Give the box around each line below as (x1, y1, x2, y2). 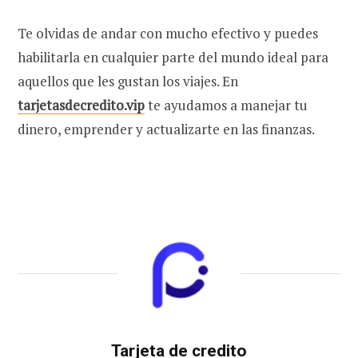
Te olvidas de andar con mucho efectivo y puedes (18, 23, 318, 42)
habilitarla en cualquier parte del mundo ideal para (18, 47, 328, 66)
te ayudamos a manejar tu (145, 95, 308, 114)
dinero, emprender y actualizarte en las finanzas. (18, 119, 317, 138)
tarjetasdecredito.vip (18, 95, 145, 114)
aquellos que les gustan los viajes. (18, 71, 222, 90)
